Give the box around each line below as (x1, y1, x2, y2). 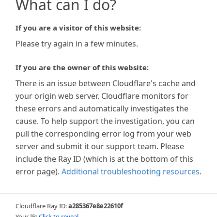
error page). (15, 166, 60, 177)
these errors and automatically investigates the (15, 103, 188, 114)
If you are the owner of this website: (15, 62, 149, 72)
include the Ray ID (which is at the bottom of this (15, 154, 193, 164)
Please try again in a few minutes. (15, 38, 138, 49)
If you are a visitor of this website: (15, 23, 141, 32)
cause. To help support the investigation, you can (15, 116, 195, 126)
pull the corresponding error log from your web (15, 128, 191, 139)
